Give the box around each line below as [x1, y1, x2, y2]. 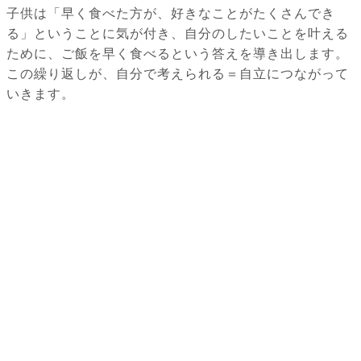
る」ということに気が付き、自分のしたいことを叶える [6, 27, 349, 41]
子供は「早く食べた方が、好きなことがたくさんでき [6, 6, 335, 21]
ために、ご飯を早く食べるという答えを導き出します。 [6, 47, 349, 61]
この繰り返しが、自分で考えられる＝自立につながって [6, 67, 349, 81]
